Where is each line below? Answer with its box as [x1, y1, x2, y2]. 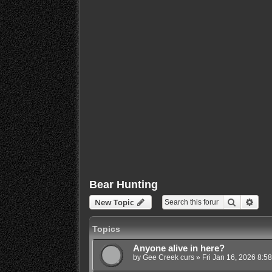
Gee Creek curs [142, 253, 194, 262]
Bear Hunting [89, 178, 158, 191]
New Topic [94, 196, 134, 208]
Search [236, 195, 262, 207]
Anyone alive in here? [132, 243, 225, 253]
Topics [92, 223, 120, 234]
